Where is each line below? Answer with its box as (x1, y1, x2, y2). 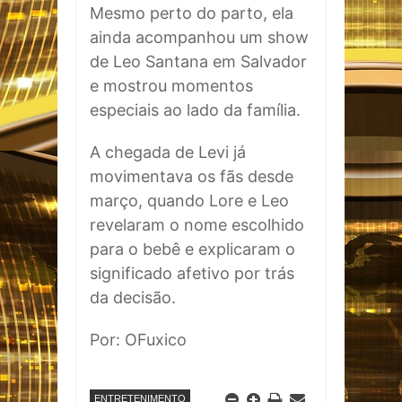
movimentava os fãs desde (90, 167, 293, 186)
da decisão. (90, 288, 176, 307)
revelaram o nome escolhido (90, 215, 304, 234)
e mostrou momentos (90, 76, 253, 95)
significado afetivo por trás (90, 264, 294, 283)
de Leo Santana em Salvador (90, 52, 307, 71)
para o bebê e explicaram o (90, 240, 295, 258)
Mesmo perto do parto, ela (90, 4, 293, 22)
